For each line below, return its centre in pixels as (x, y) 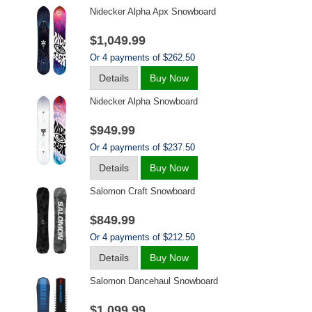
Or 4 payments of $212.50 (142, 237)
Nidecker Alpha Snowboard (144, 101)
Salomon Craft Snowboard (142, 191)
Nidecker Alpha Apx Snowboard (153, 11)
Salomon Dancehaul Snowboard (154, 281)
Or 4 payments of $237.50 (142, 147)
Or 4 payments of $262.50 (142, 57)
